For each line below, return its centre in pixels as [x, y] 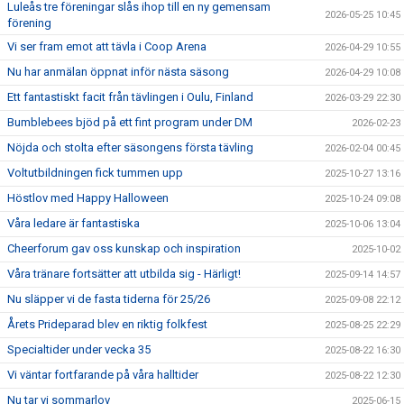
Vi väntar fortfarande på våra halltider [103, 375]
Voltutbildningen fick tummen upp [95, 173]
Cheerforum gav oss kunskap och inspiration [124, 248]
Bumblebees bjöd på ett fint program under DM [130, 122]
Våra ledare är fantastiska [73, 223]
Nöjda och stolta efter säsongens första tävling [130, 147]
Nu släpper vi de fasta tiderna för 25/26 [109, 299]
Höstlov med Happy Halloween [88, 198]
